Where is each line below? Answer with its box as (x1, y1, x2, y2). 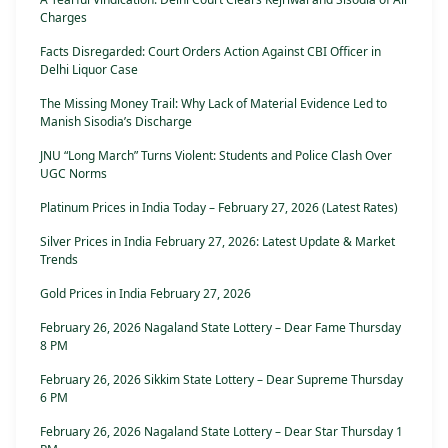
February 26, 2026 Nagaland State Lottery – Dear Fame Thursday (40, 319, 401, 337)
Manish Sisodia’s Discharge (40, 113, 192, 131)
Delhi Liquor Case (40, 61, 138, 79)
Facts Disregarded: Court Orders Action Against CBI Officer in (40, 43, 381, 61)
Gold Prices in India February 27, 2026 (40, 285, 251, 303)
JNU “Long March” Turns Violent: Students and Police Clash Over (40, 147, 392, 165)
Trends (40, 251, 78, 269)
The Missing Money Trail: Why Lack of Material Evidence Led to (40, 95, 387, 113)
